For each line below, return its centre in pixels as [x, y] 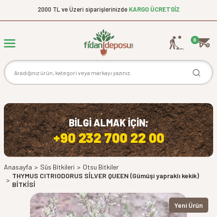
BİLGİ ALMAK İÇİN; [108, 122]
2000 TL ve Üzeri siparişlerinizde [83, 9]
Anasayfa [18, 167]
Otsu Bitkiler [101, 167]
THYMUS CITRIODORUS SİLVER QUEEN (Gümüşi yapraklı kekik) [106, 176]
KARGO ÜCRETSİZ [154, 9]
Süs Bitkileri [57, 167]
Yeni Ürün [189, 205]
